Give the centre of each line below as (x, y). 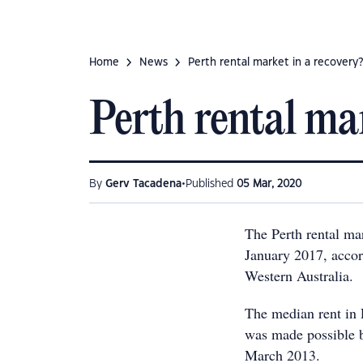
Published (211, 184)
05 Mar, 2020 (269, 184)
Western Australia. (299, 275)
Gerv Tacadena (143, 184)
